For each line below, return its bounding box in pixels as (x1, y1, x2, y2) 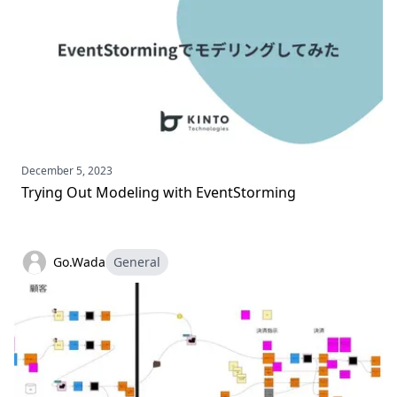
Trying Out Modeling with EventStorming (21, 183, 296, 203)
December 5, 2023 (21, 163, 113, 179)
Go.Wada (53, 253, 105, 271)
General (113, 253, 160, 271)
